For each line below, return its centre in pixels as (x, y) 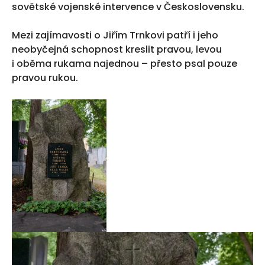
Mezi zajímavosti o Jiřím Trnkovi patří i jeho (115, 35)
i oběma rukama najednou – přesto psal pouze (125, 64)
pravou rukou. (45, 78)
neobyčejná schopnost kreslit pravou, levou (117, 49)
